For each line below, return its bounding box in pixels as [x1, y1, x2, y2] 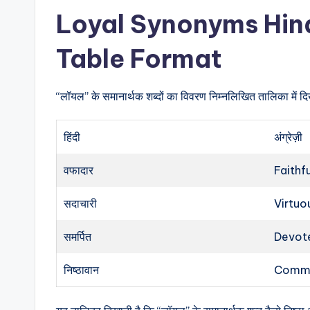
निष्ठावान [64, 263, 100, 277]
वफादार [64, 163, 94, 177]
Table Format [56, 43, 222, 75]
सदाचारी [64, 197, 98, 210]
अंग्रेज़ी [274, 130, 303, 144]
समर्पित [64, 230, 92, 244]
